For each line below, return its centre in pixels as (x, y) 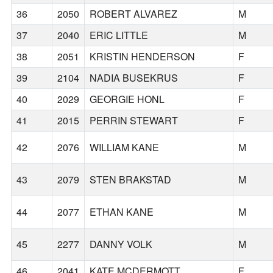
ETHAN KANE (122, 212)
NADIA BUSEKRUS (134, 78)
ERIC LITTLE (119, 35)
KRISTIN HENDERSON (143, 57)
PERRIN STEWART (134, 121)
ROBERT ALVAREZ (134, 14)
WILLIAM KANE (125, 147)
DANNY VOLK (121, 244)
